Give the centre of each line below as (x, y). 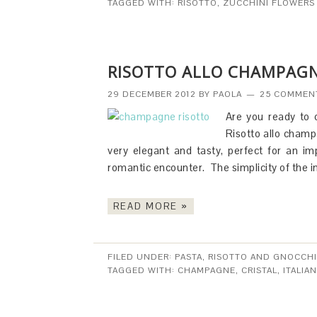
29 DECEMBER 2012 (152, 94)
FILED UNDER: (141, 257)
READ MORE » (151, 206)
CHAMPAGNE (207, 270)
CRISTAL (259, 270)
